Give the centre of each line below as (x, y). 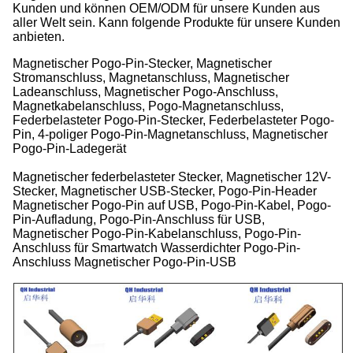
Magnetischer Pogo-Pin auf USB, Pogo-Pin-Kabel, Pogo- (172, 205)
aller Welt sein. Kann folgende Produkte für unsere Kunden (176, 22)
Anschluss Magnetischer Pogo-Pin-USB (124, 262)
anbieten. (39, 37)
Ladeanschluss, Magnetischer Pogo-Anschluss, (145, 92)
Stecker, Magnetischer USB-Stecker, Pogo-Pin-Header (165, 191)
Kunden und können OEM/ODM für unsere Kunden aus (166, 8)
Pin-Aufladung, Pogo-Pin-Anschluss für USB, (139, 219)
